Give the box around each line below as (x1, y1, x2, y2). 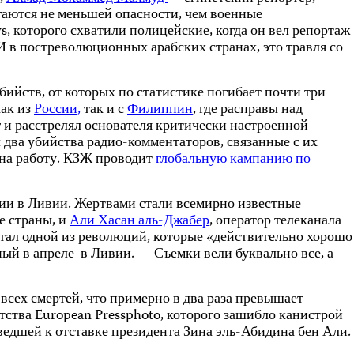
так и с (81, 98, 127, 122)
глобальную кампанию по (156, 148, 311, 171)
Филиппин (127, 98, 193, 122)
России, (34, 98, 81, 122)
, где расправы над (193, 98, 303, 122)
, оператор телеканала (209, 209, 341, 233)
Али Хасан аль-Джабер (70, 209, 209, 233)
